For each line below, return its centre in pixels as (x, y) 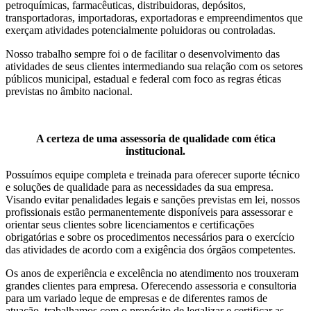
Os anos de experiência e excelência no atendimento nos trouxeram (152, 273)
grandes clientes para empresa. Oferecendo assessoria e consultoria (151, 285)
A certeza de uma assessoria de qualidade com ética (155, 138)
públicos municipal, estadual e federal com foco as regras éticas (143, 78)
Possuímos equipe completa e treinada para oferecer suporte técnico (153, 174)
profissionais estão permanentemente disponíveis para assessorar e (149, 212)
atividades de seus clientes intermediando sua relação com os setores (154, 66)
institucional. (155, 151)
